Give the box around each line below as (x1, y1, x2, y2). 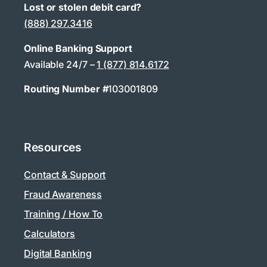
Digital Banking (24, 247, 92, 259)
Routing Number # (24, 83, 108, 95)
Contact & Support (24, 168, 106, 181)
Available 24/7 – (24, 58, 97, 70)
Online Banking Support (24, 42, 132, 54)
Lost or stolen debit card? (24, 1, 142, 14)
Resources (24, 139, 82, 154)
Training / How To (24, 207, 103, 220)
